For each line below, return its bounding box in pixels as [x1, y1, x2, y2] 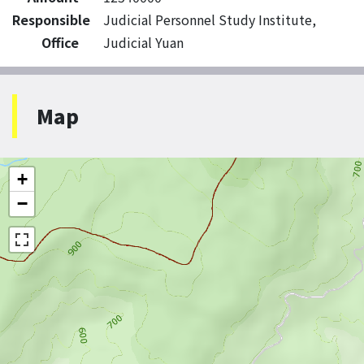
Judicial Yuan [103, 32, 184, 52]
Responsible [12, 10, 90, 29]
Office [41, 32, 79, 52]
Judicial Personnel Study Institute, [103, 10, 316, 29]
